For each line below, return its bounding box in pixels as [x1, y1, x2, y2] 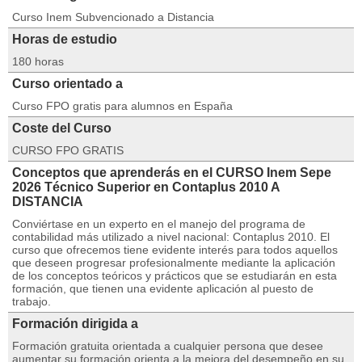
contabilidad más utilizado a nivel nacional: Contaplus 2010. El [12, 230, 330, 243]
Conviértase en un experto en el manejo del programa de [12, 217, 305, 230]
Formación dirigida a [12, 317, 138, 330]
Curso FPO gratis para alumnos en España [12, 99, 233, 112]
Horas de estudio [12, 32, 117, 46]
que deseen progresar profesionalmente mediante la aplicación [12, 256, 335, 269]
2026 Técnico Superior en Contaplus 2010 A [12, 180, 280, 194]
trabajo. [12, 295, 51, 308]
